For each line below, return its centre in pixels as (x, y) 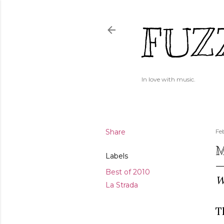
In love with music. (168, 79)
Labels (117, 156)
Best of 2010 (128, 172)
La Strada (122, 185)
